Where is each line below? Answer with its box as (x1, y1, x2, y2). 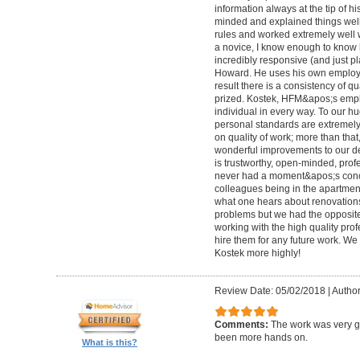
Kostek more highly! (214, 247, 301, 260)
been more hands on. (214, 332, 308, 344)
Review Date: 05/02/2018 (214, 284, 325, 297)
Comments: (214, 319, 271, 331)
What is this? (82, 337, 137, 347)
